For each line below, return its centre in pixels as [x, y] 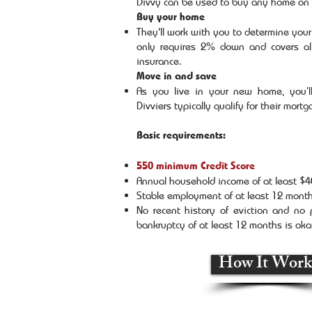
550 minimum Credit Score [196, 165]
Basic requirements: [182, 135]
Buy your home [171, 16]
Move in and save [177, 76]
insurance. [159, 61]
